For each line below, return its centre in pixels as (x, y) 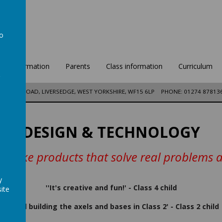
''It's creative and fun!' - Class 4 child (111, 188)
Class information (134, 66)
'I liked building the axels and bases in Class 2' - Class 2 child (111, 207)
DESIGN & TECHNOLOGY (111, 132)
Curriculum (195, 66)
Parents (78, 66)
